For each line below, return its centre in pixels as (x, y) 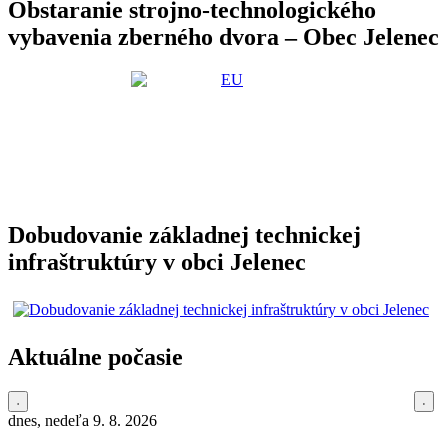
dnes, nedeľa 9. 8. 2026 (82, 420)
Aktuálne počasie (95, 357)
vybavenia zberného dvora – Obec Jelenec (223, 37)
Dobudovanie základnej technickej (184, 235)
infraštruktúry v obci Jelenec (157, 262)
